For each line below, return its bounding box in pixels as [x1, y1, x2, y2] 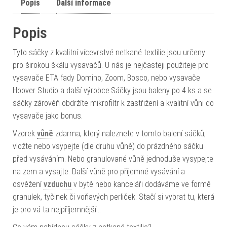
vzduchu [44, 179, 71, 190]
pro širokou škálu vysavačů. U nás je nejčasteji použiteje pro [13, 60, 209, 70]
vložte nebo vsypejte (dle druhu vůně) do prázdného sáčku [13, 141, 203, 152]
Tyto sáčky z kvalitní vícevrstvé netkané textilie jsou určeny [13, 48, 205, 58]
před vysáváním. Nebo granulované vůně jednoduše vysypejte [13, 154, 213, 164]
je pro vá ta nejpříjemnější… [13, 205, 101, 215]
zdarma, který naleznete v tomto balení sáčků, [53, 129, 206, 139]
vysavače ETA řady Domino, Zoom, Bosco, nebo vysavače [13, 73, 200, 83]
